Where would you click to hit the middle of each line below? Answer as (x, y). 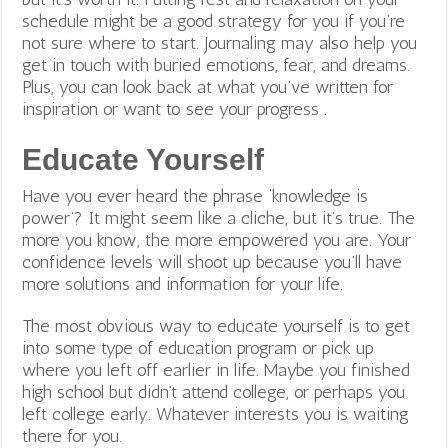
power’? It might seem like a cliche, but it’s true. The (219, 217)
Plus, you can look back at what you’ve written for (208, 86)
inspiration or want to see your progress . (177, 108)
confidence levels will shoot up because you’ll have (212, 261)
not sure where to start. (113, 42)
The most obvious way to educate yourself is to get (216, 325)
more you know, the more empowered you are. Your (217, 239)
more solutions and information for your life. (183, 283)
